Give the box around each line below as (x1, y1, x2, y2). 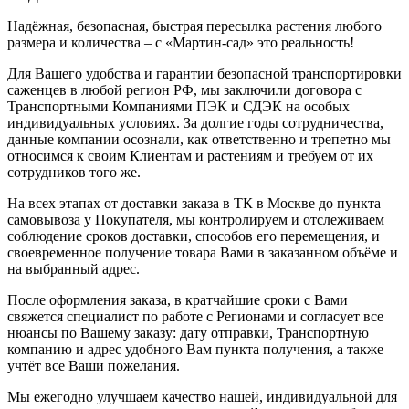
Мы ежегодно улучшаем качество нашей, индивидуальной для (7, 388, 397, 404)
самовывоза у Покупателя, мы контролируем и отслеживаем (7, 211, 384, 227)
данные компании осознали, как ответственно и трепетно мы (7, 131, 391, 147)
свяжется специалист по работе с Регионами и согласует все (7, 308, 383, 324)
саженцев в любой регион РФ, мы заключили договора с (7, 81, 362, 98)
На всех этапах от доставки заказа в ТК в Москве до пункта (7, 194, 381, 211)
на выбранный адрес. (7, 260, 140, 277)
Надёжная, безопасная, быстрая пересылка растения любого (7, 17, 382, 34)
